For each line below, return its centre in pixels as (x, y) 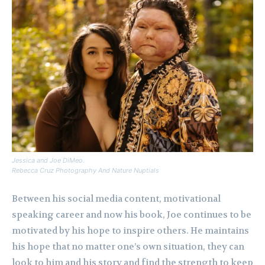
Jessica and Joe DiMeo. (48, 160)
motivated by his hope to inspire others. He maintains (130, 230)
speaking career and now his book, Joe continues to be (132, 214)
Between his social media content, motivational (116, 198)
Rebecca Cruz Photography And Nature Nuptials (85, 170)
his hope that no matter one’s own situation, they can (128, 246)
